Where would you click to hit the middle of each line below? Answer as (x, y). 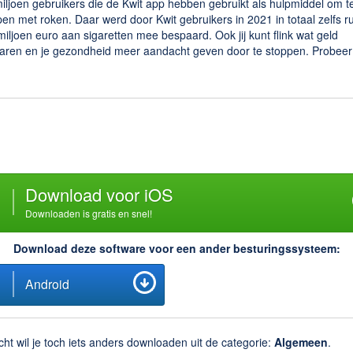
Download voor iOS (99, 194)
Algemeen (301, 342)
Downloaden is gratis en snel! (88, 213)
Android (47, 284)
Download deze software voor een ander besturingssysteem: (176, 248)
